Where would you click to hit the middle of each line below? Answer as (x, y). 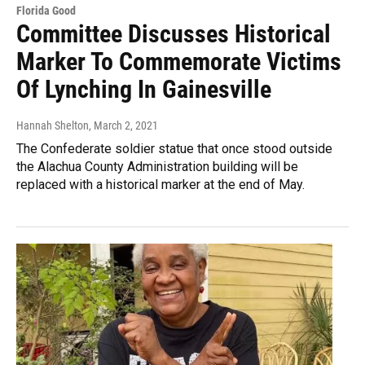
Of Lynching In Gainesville (144, 90)
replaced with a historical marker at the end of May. (161, 185)
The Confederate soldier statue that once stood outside (174, 149)
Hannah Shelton (53, 126)
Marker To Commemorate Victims (179, 62)
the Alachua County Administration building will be (157, 167)
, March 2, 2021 (123, 126)
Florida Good (46, 11)
